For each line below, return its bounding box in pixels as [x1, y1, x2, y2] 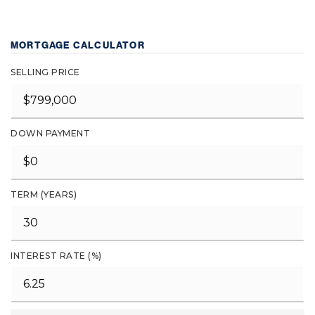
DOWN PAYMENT [11, 128, 90, 139]
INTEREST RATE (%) [11, 250, 102, 261]
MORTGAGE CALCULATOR [11, 39, 145, 51]
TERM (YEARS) [11, 189, 77, 200]
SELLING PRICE [11, 67, 80, 77]
